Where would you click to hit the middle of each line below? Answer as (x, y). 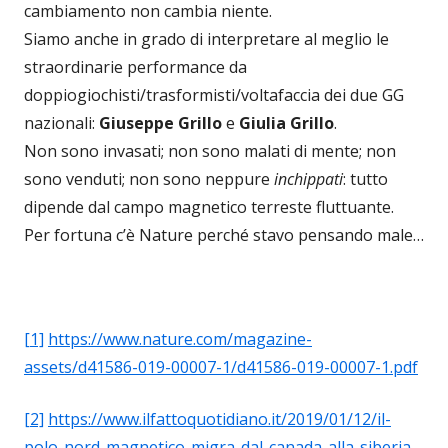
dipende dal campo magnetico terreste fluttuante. (209, 207)
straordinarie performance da (135, 67)
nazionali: (61, 123)
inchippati (308, 179)
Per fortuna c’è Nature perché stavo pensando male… (224, 235)
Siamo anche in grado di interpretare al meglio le (206, 39)
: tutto (365, 179)
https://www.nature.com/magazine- (180, 339)
